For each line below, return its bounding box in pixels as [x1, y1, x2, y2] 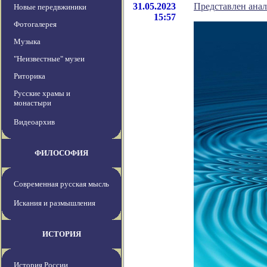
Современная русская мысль [14, 179, 109, 189]
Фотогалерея [14, 20, 57, 29]
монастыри [14, 98, 51, 108]
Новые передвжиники [14, 2, 86, 12]
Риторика [14, 72, 45, 81]
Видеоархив [14, 117, 55, 127]
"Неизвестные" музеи [14, 54, 85, 64]
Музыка [14, 37, 41, 46]
